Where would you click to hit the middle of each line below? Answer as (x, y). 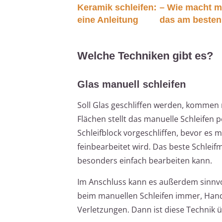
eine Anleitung (108, 20)
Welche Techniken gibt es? (145, 55)
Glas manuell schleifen (132, 84)
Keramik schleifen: (117, 7)
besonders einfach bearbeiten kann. (145, 160)
